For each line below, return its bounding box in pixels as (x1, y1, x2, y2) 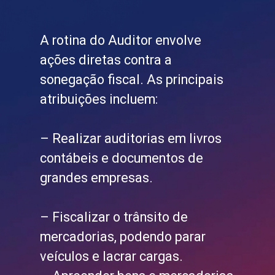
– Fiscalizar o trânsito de (40, 209, 188, 225)
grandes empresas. (40, 170, 153, 186)
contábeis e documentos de (40, 150, 204, 166)
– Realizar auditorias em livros (40, 131, 222, 147)
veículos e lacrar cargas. (40, 249, 184, 265)
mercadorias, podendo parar (40, 229, 206, 245)
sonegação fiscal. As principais (40, 72, 224, 88)
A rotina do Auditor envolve (40, 33, 202, 48)
